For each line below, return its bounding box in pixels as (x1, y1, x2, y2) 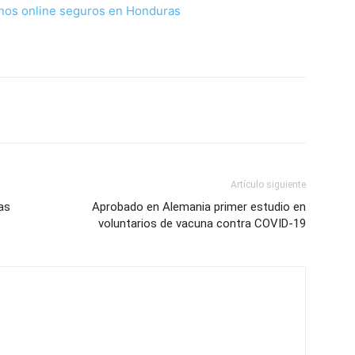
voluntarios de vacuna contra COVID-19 (98, 216, 306, 231)
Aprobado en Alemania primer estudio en (92, 200, 306, 214)
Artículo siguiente (231, 179, 306, 190)
